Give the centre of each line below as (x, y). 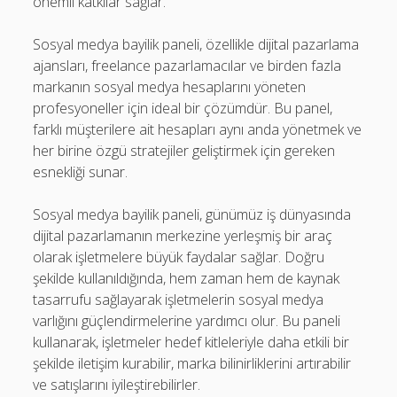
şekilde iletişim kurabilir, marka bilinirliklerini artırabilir (192, 363)
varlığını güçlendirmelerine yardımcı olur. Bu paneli (187, 321)
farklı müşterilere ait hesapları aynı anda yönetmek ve (198, 129)
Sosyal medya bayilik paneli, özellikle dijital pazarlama (196, 44)
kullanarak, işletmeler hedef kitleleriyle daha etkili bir (191, 342)
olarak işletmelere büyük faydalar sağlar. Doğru (179, 257)
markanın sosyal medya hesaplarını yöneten (170, 87)
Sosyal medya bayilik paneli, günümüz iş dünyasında (192, 214)
